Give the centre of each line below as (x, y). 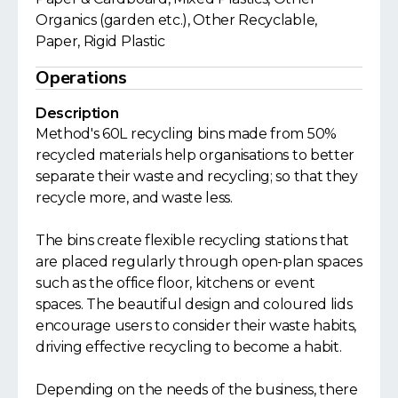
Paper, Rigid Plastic (100, 41)
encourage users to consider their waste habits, (196, 325)
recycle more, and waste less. (134, 197)
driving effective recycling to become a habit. (189, 346)
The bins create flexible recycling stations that (192, 240)
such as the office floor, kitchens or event (175, 283)
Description (77, 113)
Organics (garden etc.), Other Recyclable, (176, 20)
